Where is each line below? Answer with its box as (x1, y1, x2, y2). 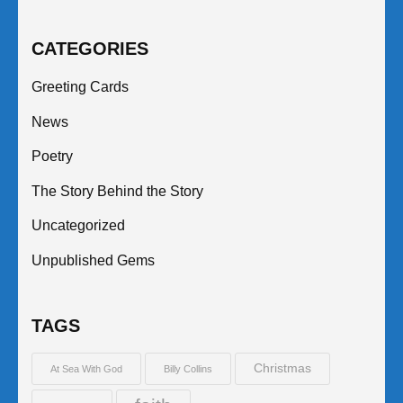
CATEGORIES (31, 38, 148, 58)
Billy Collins (164, 363, 212, 374)
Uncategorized (31, 218, 125, 234)
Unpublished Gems (31, 252, 155, 268)
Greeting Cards (31, 78, 129, 94)
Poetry (31, 148, 73, 165)
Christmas (254, 361, 311, 375)
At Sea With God (50, 363, 122, 374)
